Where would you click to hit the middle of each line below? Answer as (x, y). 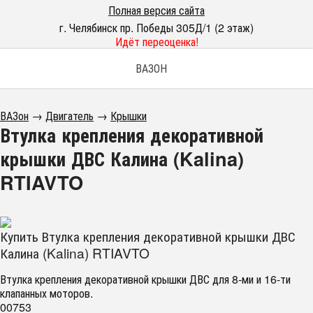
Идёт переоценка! (156, 42)
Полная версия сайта (156, 10)
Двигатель (70, 116)
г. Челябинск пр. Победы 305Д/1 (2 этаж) (156, 28)
